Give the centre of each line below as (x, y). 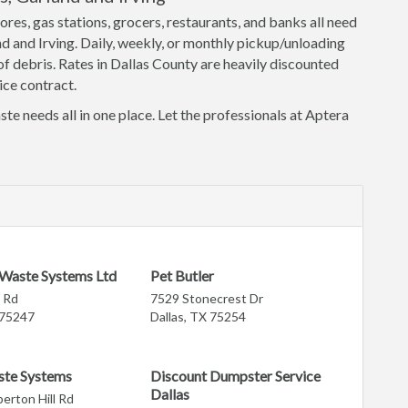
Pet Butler (183, 275)
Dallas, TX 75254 (199, 316)
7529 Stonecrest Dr (207, 298)
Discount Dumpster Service (236, 376)
